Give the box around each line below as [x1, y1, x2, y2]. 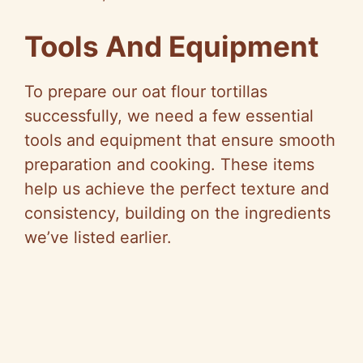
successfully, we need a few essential [24, 105, 314, 126]
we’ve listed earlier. [24, 227, 172, 247]
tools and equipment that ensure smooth [24, 130, 335, 150]
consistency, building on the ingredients [24, 203, 331, 223]
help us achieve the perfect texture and [24, 178, 329, 199]
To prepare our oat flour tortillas [24, 81, 267, 101]
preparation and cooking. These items [24, 154, 314, 174]
